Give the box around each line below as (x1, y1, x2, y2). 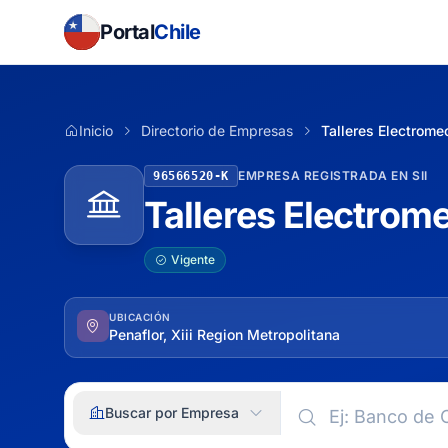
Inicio (79, 122, 113, 139)
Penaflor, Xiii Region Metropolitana (109, 326, 340, 343)
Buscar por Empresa (105, 404, 239, 421)
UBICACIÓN (109, 311, 171, 323)
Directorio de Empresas (141, 122, 293, 139)
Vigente (171, 252, 215, 267)
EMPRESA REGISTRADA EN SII (238, 168, 428, 183)
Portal (100, 20, 154, 44)
